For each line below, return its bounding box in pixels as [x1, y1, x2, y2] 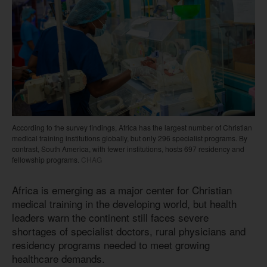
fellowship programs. [12, 154, 79, 164]
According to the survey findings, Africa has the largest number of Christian [12, 122, 252, 132]
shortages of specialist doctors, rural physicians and [12, 223, 246, 238]
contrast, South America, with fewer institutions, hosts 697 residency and [12, 143, 244, 154]
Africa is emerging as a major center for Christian [12, 182, 232, 197]
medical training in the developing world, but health [12, 195, 237, 211]
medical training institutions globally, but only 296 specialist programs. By [12, 132, 247, 143]
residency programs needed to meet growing [12, 237, 210, 252]
